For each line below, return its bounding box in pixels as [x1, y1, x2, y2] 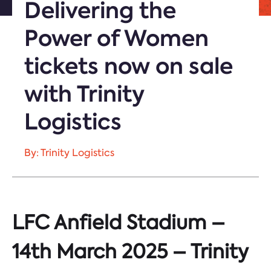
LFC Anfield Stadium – [12, 209, 225, 236]
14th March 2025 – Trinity [12, 238, 249, 265]
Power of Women [24, 23, 209, 53]
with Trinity [24, 79, 145, 109]
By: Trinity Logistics [24, 146, 114, 159]
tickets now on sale [24, 51, 233, 81]
